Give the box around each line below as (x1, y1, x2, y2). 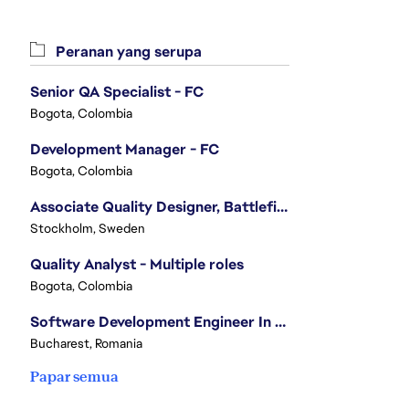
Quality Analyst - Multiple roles (30, 255, 244, 274)
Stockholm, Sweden (30, 220, 145, 236)
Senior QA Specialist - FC (30, 82, 204, 101)
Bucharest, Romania (30, 335, 142, 351)
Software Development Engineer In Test (275, 312, 286, 331)
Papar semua (30, 367, 119, 386)
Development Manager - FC (30, 140, 219, 159)
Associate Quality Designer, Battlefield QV (277, 197, 288, 216)
